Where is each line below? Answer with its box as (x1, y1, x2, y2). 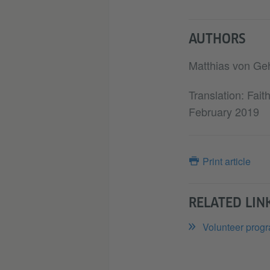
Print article (202, 154, 251, 169)
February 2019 (188, 104, 259, 120)
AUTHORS (188, 31, 245, 47)
